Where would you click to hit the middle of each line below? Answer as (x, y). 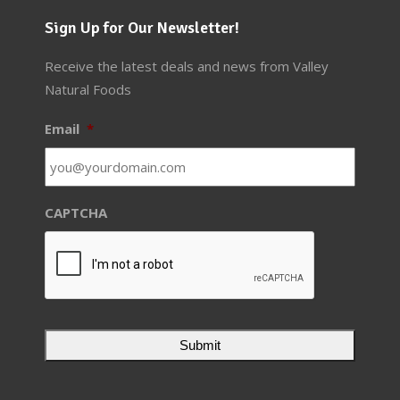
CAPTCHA (76, 213)
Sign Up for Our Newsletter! (142, 28)
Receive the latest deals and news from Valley (187, 67)
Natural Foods (88, 90)
